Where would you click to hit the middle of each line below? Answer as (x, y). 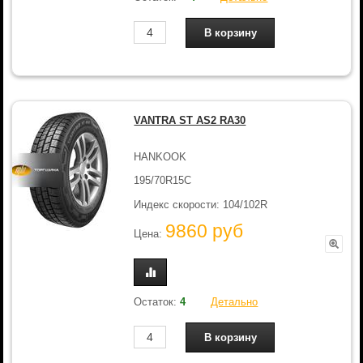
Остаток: (157, 301)
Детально (235, 301)
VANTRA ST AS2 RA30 (190, 120)
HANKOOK (160, 156)
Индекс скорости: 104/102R (201, 204)
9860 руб (205, 231)
